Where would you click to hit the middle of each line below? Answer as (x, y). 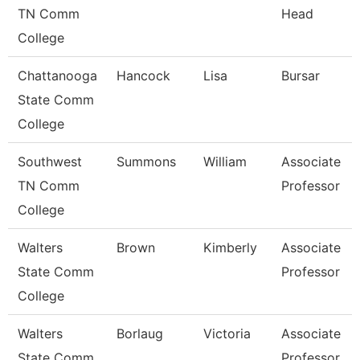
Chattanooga (57, 76)
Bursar (301, 76)
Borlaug (140, 333)
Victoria (227, 333)
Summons (146, 162)
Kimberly (230, 247)
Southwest (50, 162)
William (225, 162)
